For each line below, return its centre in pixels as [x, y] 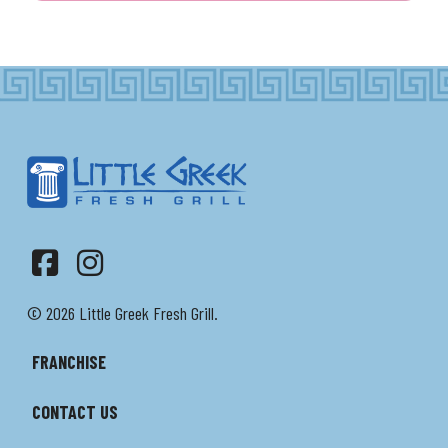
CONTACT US [74, 411]
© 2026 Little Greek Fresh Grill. [122, 312]
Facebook [96, 291]
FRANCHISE [68, 361]
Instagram [146, 291]
